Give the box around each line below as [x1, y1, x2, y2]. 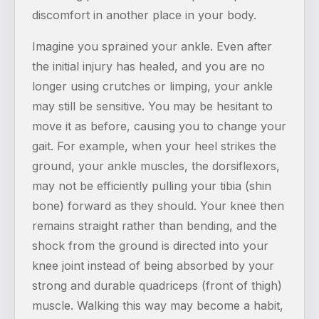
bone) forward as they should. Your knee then [32, 198, 284, 213]
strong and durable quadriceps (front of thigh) [32, 278, 282, 293]
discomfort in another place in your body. [32, 7, 256, 22]
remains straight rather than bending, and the [32, 218, 277, 233]
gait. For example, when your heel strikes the [32, 138, 276, 153]
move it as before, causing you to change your [32, 118, 286, 133]
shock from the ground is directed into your [32, 238, 268, 253]
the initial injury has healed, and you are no [32, 58, 265, 73]
